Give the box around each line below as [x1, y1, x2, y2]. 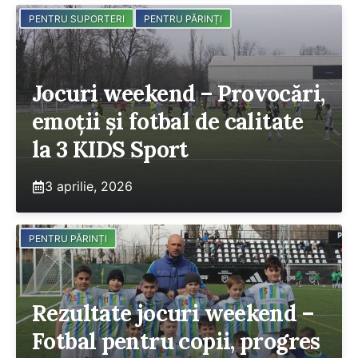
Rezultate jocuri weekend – [32, 299, 313, 328]
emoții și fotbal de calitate [32, 107, 304, 136]
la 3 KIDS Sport [32, 135, 189, 164]
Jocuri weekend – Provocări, [32, 79, 325, 108]
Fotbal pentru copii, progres [32, 327, 320, 356]
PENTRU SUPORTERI [29, 13, 125, 25]
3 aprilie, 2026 [45, 178, 133, 194]
